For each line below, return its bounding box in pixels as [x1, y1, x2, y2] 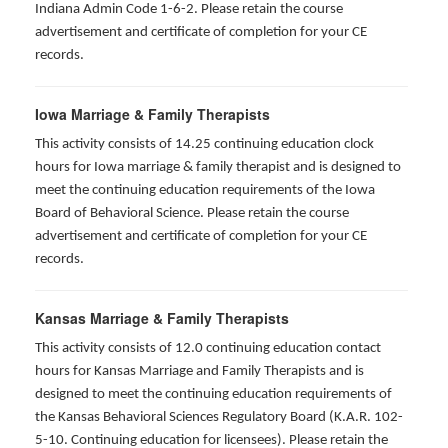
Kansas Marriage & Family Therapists [35, 308, 289, 328]
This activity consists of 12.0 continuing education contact [35, 341, 381, 356]
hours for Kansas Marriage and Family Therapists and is [35, 364, 364, 379]
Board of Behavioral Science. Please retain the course [35, 206, 349, 221]
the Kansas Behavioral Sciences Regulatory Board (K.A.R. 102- [35, 410, 403, 425]
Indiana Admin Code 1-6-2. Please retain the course [35, 2, 343, 17]
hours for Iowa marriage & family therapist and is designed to [35, 160, 401, 175]
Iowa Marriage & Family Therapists [35, 104, 270, 124]
